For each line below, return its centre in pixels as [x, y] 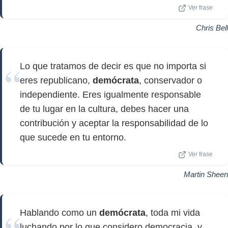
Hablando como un [60, 213]
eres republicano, [56, 80]
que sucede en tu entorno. [73, 137]
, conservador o [170, 80]
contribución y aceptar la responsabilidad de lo [114, 123]
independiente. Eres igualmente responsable [110, 95]
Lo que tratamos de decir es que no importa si [113, 66]
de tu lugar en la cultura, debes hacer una [104, 109]
